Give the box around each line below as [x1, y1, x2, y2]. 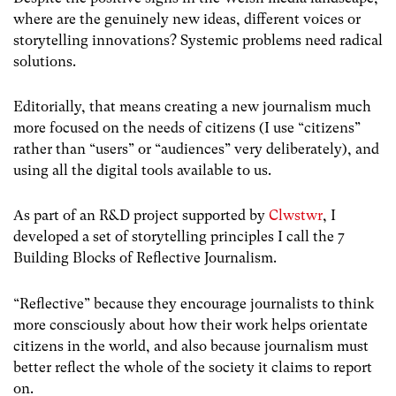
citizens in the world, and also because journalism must [13, 337, 369, 354]
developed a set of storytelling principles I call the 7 [13, 228, 345, 246]
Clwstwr [269, 207, 323, 225]
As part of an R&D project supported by [13, 207, 269, 225]
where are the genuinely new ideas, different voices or [13, 10, 361, 27]
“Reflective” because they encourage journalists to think [13, 294, 374, 312]
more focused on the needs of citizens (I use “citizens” [13, 119, 361, 137]
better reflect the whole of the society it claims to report [13, 358, 372, 376]
